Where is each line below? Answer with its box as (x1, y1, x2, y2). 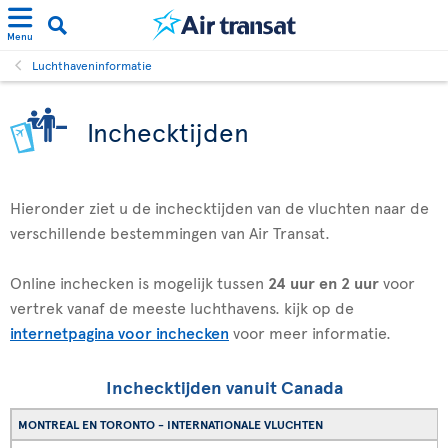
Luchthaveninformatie (32, 57, 152, 73)
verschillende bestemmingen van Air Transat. (10, 221, 330, 243)
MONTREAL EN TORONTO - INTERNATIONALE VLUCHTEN (18, 416, 323, 432)
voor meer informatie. (229, 321, 391, 343)
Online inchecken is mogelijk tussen (10, 271, 268, 293)
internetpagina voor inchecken (10, 321, 229, 343)
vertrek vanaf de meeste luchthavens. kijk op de (10, 296, 354, 318)
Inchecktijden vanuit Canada (105, 374, 343, 399)
